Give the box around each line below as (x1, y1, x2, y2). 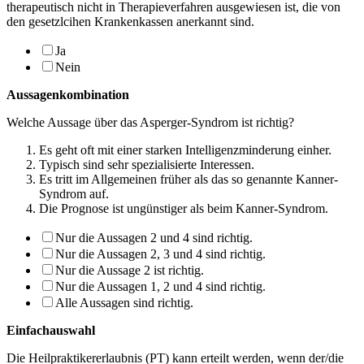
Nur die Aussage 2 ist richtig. (55, 262, 204, 277)
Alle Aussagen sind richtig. (55, 295, 193, 310)
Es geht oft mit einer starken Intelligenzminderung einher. (39, 142, 331, 157)
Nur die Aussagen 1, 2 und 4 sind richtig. (55, 279, 266, 293)
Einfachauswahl (6, 323, 95, 337)
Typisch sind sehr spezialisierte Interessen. (39, 157, 254, 171)
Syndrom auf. (39, 186, 109, 201)
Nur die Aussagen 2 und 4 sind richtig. (55, 230, 253, 245)
